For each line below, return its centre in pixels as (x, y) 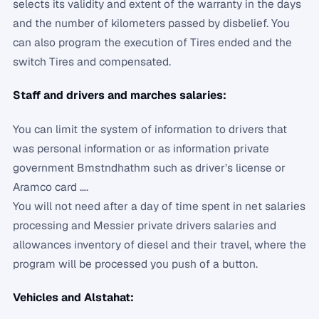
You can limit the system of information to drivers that (150, 129)
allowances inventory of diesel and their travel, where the (159, 244)
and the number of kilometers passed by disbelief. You (151, 23)
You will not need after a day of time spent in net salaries (159, 206)
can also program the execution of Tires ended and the (152, 42)
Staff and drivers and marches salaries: (120, 95)
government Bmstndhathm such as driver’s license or (149, 167)
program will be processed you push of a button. (135, 263)
